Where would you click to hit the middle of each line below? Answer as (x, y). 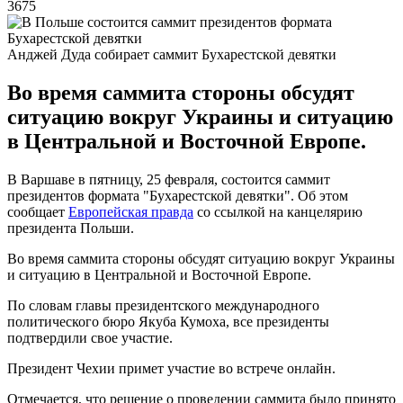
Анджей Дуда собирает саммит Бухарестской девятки (172, 54)
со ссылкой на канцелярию (278, 211)
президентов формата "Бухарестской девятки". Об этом (178, 195)
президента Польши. (71, 228)
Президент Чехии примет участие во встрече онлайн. (171, 368)
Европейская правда (131, 211)
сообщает (38, 211)
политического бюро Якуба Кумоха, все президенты (168, 321)
